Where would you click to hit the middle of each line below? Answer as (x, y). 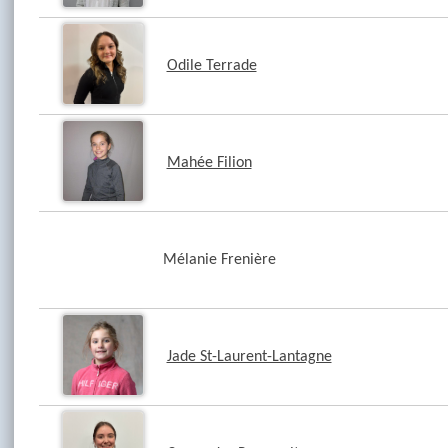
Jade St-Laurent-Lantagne (249, 357)
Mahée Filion (209, 163)
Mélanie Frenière (219, 260)
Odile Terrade (211, 66)
